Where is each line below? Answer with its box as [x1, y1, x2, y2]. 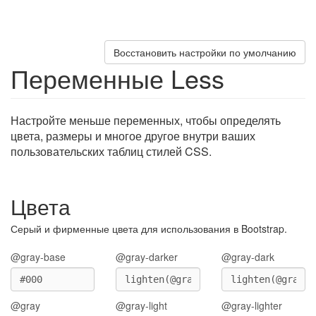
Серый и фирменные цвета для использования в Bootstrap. [11, 221, 287, 236]
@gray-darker [116, 250, 178, 264]
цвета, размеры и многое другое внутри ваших [11, 128, 255, 144]
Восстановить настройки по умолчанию [114, 45, 296, 59]
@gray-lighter [221, 298, 282, 312]
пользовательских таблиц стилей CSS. [11, 143, 212, 159]
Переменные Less [11, 60, 224, 96]
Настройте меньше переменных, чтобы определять [11, 112, 281, 128]
